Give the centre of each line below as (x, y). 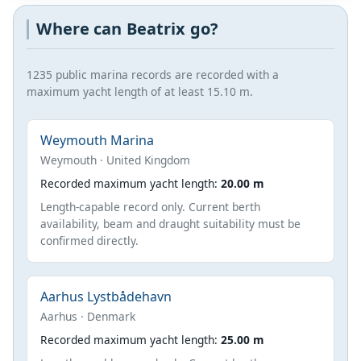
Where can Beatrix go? (127, 28)
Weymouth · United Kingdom (115, 160)
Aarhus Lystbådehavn (106, 296)
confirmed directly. (89, 240)
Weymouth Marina (97, 140)
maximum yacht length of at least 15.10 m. (140, 91)
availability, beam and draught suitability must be (170, 223)
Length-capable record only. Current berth (150, 206)
